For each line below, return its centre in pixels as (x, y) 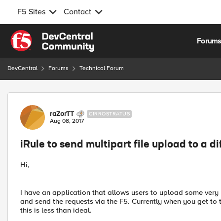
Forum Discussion (60, 98)
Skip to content (42, 36)
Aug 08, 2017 (67, 121)
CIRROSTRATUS (109, 114)
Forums (58, 68)
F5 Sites (31, 12)
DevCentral (22, 68)
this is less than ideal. (56, 210)
